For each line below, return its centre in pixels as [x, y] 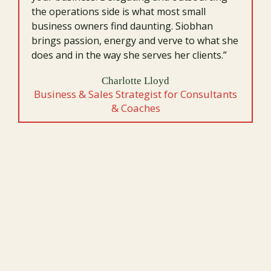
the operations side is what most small [119, 11]
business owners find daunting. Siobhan [122, 26]
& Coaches [135, 108]
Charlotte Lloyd [135, 81]
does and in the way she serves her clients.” [129, 55]
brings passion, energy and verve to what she [135, 41]
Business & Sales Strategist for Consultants [135, 94]
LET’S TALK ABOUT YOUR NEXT [135, 197]
